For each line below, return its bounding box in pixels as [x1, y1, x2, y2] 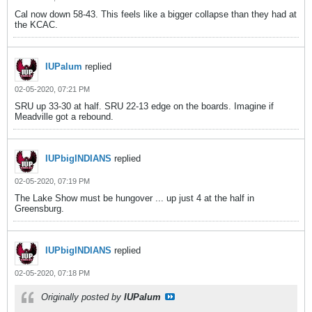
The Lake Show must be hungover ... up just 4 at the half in [15, 193, 254, 203]
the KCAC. [15, 19, 58, 30]
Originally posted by [41, 292, 124, 302]
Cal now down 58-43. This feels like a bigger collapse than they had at [15, 9, 297, 19]
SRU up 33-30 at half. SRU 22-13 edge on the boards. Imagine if [15, 101, 274, 111]
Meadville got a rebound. [15, 111, 114, 122]
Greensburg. [15, 203, 64, 214]
